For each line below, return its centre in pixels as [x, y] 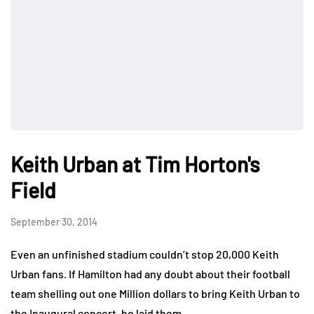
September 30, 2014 [54, 222]
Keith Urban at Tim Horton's [135, 164]
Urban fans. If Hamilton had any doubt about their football [150, 274]
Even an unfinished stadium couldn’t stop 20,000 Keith [145, 254]
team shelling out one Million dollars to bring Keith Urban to [155, 294]
